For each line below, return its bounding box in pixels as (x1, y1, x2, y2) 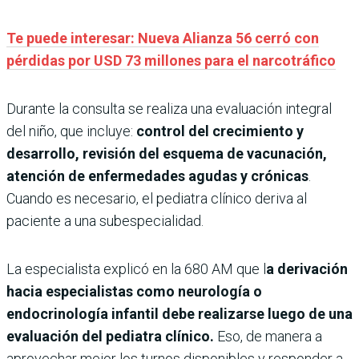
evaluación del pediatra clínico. (6, 328, 214, 345)
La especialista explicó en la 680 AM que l (6, 260, 266, 278)
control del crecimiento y (136, 123, 304, 140)
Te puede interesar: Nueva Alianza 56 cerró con (6, 30, 319, 47)
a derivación (266, 260, 348, 278)
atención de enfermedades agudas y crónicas (6, 167, 309, 185)
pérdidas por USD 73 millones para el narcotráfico (6, 52, 336, 70)
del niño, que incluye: (6, 123, 136, 140)
